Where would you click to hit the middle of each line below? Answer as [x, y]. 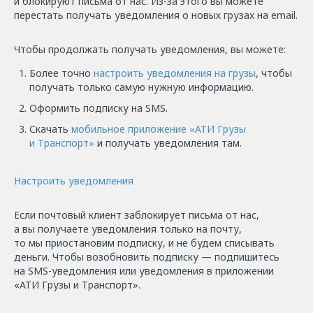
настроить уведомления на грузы [175, 73]
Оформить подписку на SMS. [99, 108]
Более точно [61, 73]
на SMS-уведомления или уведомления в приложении [144, 270]
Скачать [50, 129]
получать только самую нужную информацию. [141, 87]
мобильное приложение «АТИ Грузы [159, 129]
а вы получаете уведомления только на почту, [128, 228]
